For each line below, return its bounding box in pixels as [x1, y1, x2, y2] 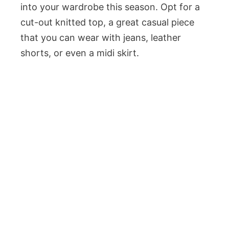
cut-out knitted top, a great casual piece [20, 17, 194, 28]
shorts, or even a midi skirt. [20, 48, 139, 58]
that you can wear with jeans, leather [20, 32, 181, 43]
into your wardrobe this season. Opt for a [20, 2, 200, 12]
